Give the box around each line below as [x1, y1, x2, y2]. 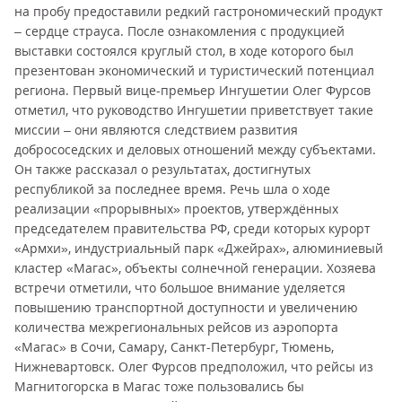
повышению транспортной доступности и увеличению [14, 299, 358, 316]
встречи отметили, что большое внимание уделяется [14, 279, 345, 296]
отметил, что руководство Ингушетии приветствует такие [14, 101, 373, 118]
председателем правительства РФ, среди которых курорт [14, 220, 371, 237]
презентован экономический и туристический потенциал [14, 62, 374, 79]
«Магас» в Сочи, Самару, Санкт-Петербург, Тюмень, [14, 338, 334, 355]
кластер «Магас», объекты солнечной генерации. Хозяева [14, 259, 376, 276]
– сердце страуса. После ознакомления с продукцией [14, 22, 345, 39]
